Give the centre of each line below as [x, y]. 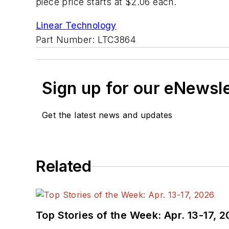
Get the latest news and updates [107, 115]
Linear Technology [76, 26]
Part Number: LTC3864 [86, 40]
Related [64, 166]
